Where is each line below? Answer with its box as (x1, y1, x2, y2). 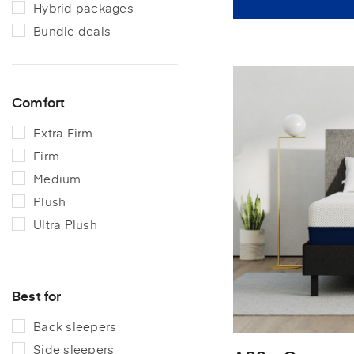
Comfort (12, 92, 66, 111)
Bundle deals (33, 21, 111, 39)
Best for (12, 285, 62, 305)
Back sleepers (33, 317, 117, 334)
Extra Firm (33, 123, 93, 141)
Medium (33, 169, 81, 186)
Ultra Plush (33, 215, 97, 232)
